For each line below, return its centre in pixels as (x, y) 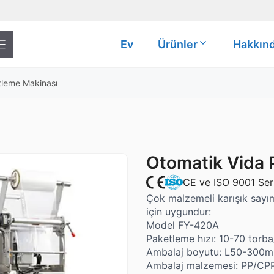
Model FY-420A (183, 225)
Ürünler (178, 44)
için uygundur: (179, 212)
